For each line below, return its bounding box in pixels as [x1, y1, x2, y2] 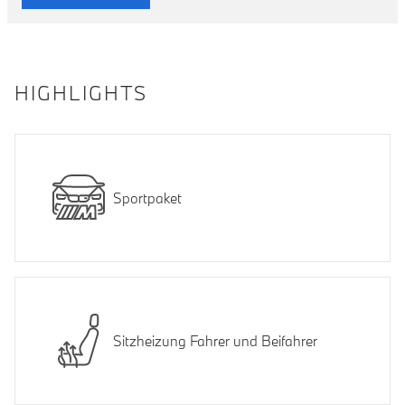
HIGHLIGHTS [14, 80, 147, 107]
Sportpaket [113, 188, 182, 207]
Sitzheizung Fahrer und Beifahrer [113, 331, 317, 350]
